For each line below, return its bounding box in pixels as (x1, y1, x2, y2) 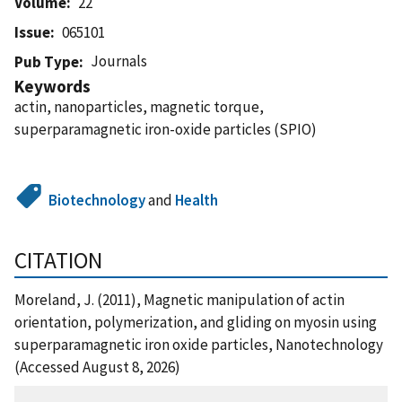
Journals (91, 50, 148, 71)
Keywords (14, 74, 91, 97)
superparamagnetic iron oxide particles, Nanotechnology (14, 334, 383, 354)
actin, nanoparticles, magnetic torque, (14, 96, 264, 117)
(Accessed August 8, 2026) (14, 356, 180, 377)
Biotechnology (48, 189, 146, 210)
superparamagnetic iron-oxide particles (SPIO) (14, 118, 317, 139)
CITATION (14, 245, 102, 275)
